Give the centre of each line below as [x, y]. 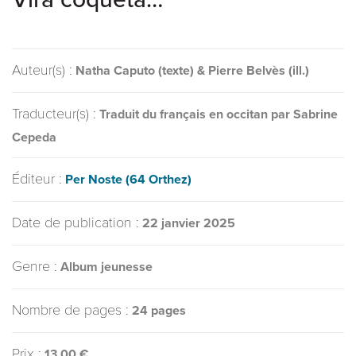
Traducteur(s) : [54, 114]
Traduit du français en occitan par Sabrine [219, 115]
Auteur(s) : [42, 70]
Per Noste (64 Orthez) [128, 180]
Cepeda [34, 138]
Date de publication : [75, 223]
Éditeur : [37, 179]
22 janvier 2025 [189, 224]
